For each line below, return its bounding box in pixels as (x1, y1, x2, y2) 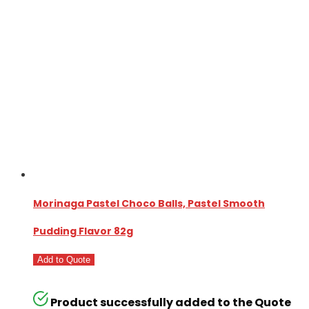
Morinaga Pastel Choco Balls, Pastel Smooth (33, 196, 265, 210)
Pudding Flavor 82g (33, 223, 133, 238)
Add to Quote (37, 255, 90, 266)
